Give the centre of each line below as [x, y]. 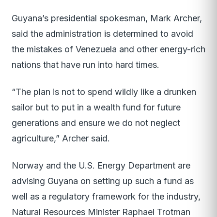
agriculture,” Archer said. [61, 139]
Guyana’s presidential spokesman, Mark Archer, [107, 18]
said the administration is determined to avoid [102, 34]
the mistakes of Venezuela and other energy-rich [108, 49]
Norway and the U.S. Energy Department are [101, 166]
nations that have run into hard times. [85, 65]
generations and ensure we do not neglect [96, 123]
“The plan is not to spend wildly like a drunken [104, 92]
